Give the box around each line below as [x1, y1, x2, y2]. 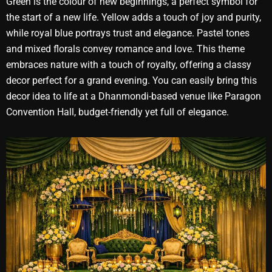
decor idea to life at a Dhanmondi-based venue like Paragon [6, 90, 261, 102]
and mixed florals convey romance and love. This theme [6, 42, 245, 55]
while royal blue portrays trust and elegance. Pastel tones [6, 27, 250, 39]
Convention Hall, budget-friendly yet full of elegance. [6, 106, 229, 118]
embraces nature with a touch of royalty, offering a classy [6, 58, 251, 70]
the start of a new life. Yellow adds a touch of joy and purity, [6, 11, 261, 23]
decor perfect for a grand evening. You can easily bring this [6, 74, 257, 86]
